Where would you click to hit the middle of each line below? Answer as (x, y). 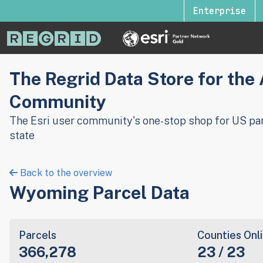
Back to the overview (65, 173)
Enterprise (219, 11)
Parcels (38, 235)
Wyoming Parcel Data (100, 193)
